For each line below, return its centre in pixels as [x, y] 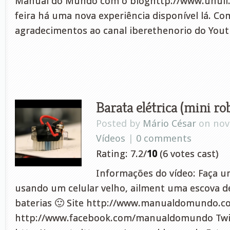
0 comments [164, 138]
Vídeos [111, 138]
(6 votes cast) [188, 154]
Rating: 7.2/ [121, 154]
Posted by [119, 123]
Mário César [169, 123]
